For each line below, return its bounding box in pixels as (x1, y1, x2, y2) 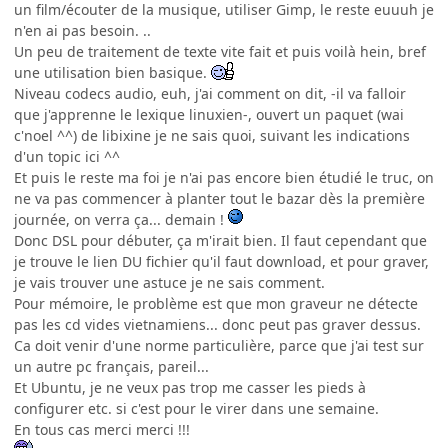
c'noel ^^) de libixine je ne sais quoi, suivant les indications (14, 125, 410, 145)
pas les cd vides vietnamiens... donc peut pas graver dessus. (14, 314, 421, 334)
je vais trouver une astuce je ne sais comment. (14, 272, 325, 292)
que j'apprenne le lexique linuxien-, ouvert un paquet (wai (14, 104, 404, 124)
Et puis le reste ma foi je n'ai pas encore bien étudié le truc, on (14, 167, 434, 187)
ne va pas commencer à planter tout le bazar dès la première (14, 188, 425, 208)
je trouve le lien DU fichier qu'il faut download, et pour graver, (14, 251, 429, 271)
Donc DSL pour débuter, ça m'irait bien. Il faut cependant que (14, 230, 427, 250)
